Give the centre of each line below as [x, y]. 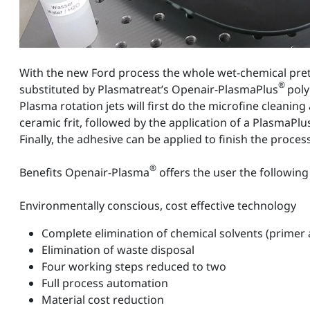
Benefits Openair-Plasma [84, 173]
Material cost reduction [108, 300]
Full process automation [110, 283]
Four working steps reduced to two [139, 267]
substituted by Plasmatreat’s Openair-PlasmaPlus [149, 90]
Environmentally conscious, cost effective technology [163, 206]
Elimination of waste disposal [124, 250]
